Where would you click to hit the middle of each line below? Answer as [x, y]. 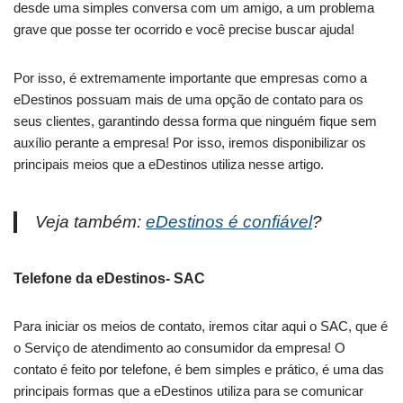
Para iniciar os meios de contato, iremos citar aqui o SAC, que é [201, 327]
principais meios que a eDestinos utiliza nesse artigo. [169, 165]
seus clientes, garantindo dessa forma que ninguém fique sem [195, 121]
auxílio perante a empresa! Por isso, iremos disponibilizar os [190, 143]
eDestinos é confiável [229, 222]
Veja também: [90, 222]
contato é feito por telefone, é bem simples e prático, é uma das [199, 370]
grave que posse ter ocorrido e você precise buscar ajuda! [184, 30]
